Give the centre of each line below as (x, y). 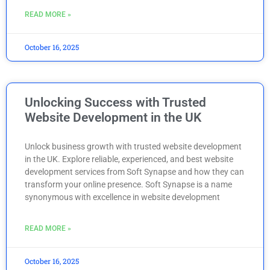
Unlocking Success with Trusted (115, 102)
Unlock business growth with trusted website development (133, 146)
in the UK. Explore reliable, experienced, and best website (129, 159)
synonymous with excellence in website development (122, 197)
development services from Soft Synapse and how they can (134, 171)
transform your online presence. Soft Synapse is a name (128, 184)
